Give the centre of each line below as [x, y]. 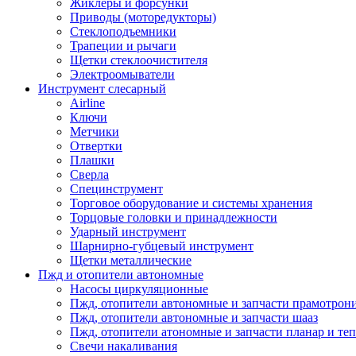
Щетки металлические [131, 260]
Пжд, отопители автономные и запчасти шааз [194, 317]
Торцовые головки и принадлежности [174, 217]
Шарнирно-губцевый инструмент [162, 246]
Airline [87, 103]
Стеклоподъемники [123, 31]
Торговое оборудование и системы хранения [191, 203]
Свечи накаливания [124, 346]
